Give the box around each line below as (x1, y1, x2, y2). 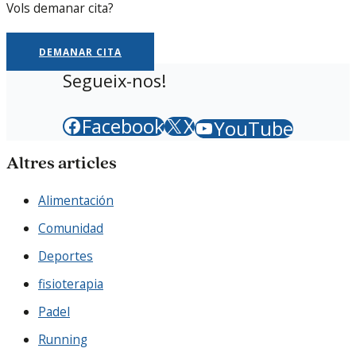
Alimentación (38, 192, 114, 210)
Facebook (82, 113, 164, 140)
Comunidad (38, 219, 103, 238)
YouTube (214, 115, 293, 142)
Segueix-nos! (63, 69, 166, 93)
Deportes (38, 247, 93, 265)
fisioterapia (38, 275, 103, 293)
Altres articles (6, 156, 117, 173)
